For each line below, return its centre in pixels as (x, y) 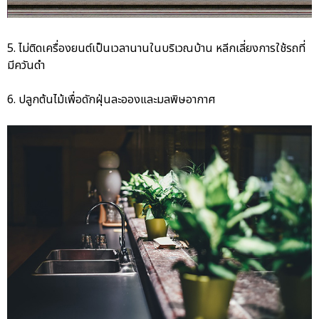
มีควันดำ (26, 65)
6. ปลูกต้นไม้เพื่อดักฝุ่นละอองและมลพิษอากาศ (113, 99)
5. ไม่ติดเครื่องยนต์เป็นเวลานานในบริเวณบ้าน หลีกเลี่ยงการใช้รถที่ (156, 48)
